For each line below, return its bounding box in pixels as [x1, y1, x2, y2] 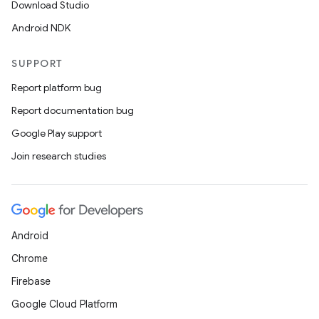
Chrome [11, 252, 48, 265]
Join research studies [11, 150, 106, 162]
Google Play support [11, 127, 102, 140]
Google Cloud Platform [11, 298, 117, 310]
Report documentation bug [11, 104, 134, 117]
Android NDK [11, 21, 70, 34]
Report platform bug [11, 81, 102, 94]
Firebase [11, 275, 51, 288]
